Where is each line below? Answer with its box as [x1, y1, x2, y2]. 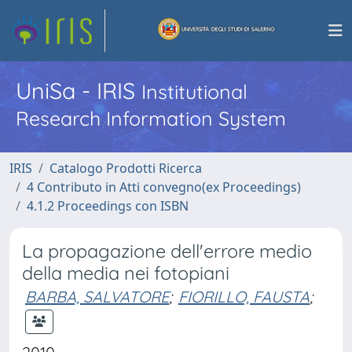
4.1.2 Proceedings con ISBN [27, 197, 189, 214]
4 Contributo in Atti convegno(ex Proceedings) [27, 178, 301, 196]
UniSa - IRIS [16, 76, 141, 104]
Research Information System [16, 106, 286, 130]
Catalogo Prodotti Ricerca [49, 159, 202, 177]
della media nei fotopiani [22, 262, 229, 284]
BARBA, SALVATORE [25, 287, 169, 306]
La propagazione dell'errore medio [22, 240, 312, 262]
